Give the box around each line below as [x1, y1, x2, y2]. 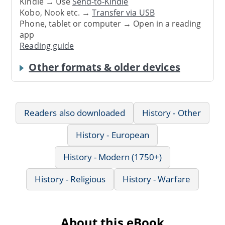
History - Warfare [123, 173, 190, 185]
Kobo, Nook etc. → [20, 7, 92, 19]
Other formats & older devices [29, 60, 180, 74]
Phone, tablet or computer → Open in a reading [20, 18, 201, 30]
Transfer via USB [92, 7, 155, 19]
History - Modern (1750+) [63, 151, 162, 163]
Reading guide [20, 40, 74, 52]
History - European [76, 129, 149, 141]
